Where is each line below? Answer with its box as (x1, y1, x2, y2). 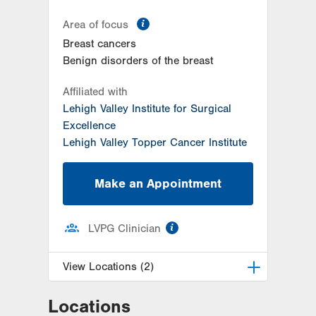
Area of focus (63, 18, 132, 32)
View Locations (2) (63, 260, 154, 273)
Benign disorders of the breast (63, 54, 213, 68)
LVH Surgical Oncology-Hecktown (63, 296, 230, 309)
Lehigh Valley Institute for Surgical (63, 102, 231, 116)
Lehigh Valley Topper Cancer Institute (63, 136, 247, 150)
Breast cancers (63, 37, 136, 51)
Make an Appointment (95, 176, 221, 191)
